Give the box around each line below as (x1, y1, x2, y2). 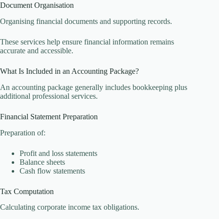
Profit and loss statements (20, 149, 97, 157)
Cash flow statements (20, 166, 85, 175)
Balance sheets (20, 157, 65, 166)
